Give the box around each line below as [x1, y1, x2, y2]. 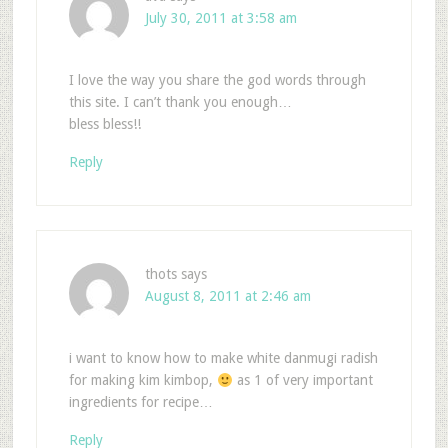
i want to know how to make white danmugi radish [68, 350, 378, 367]
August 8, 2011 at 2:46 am [144, 288, 311, 305]
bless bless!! [68, 116, 141, 133]
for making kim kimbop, [68, 372, 217, 389]
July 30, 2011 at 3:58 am [144, 10, 297, 27]
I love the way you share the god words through [68, 72, 366, 89]
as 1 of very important [232, 372, 373, 389]
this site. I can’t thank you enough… [68, 94, 292, 111]
